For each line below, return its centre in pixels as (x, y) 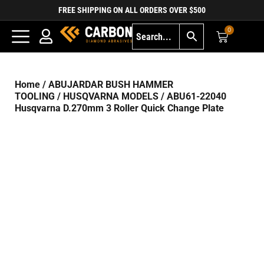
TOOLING (35, 96)
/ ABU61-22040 (192, 96)
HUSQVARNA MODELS (111, 96)
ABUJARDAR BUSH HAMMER (111, 85)
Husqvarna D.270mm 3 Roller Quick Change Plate (119, 108)
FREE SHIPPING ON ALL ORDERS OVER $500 (132, 10)
